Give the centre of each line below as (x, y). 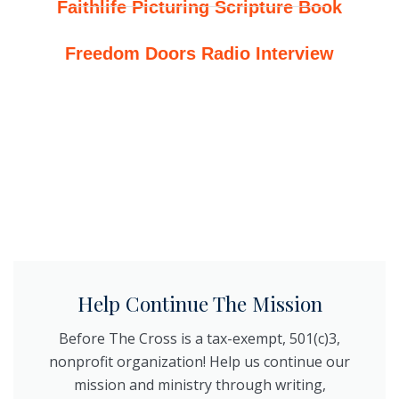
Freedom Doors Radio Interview (199, 53)
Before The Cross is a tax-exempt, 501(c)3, (199, 338)
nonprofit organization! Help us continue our (199, 361)
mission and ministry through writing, (199, 384)
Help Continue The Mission (199, 303)
